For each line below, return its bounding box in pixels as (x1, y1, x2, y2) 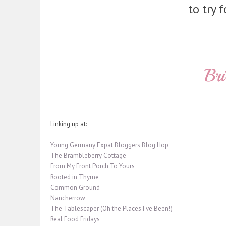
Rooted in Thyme (50, 173, 99, 182)
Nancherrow (50, 194, 85, 203)
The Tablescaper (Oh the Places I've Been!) (50, 204, 173, 213)
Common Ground (50, 183, 100, 192)
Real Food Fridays (50, 215, 100, 224)
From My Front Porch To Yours (50, 162, 135, 171)
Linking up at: (50, 120, 87, 129)
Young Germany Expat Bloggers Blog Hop (50, 141, 168, 150)
